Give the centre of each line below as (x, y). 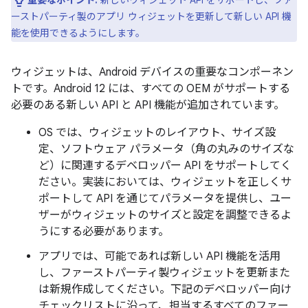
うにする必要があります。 (104, 231)
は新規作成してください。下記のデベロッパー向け (165, 289)
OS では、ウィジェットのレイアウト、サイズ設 (157, 132)
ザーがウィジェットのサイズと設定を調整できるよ (165, 215)
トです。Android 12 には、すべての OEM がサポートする (151, 88)
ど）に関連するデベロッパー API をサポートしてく (165, 165)
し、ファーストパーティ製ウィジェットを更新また (164, 273)
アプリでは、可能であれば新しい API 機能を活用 (159, 256)
